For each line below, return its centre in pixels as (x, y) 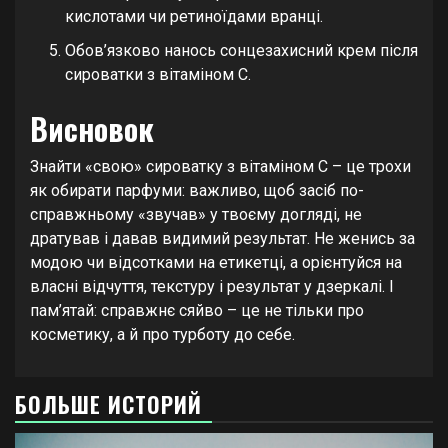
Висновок (92, 129)
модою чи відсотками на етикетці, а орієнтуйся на (216, 263)
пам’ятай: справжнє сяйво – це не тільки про (197, 311)
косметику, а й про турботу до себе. (162, 335)
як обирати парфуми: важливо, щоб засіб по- (197, 191)
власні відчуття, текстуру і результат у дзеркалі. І (212, 287)
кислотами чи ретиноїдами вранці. (194, 17)
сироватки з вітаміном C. (158, 75)
